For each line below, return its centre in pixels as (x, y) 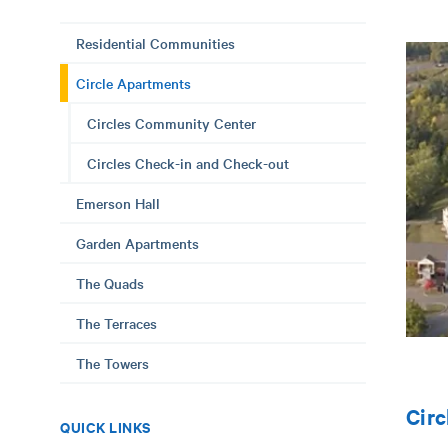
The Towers (112, 363)
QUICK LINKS (105, 426)
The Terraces (116, 323)
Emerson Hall (118, 203)
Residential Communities (155, 43)
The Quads (110, 283)
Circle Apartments (133, 83)
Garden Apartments (137, 243)
